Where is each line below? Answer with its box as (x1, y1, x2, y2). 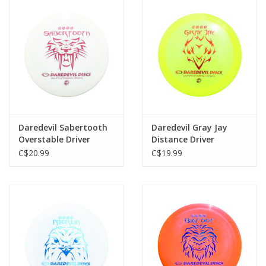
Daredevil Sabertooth (18, 121, 107, 133)
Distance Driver (151, 133, 214, 145)
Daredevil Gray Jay (151, 121, 227, 133)
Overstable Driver (18, 133, 90, 145)
